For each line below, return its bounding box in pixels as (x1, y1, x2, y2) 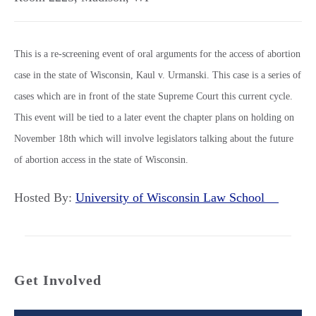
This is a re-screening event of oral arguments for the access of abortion (14, 49, 300, 59)
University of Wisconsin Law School (75, 190, 279, 205)
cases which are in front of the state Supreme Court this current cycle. (14, 91, 293, 102)
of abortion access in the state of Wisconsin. (14, 154, 188, 165)
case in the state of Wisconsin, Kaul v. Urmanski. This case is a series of (14, 70, 301, 80)
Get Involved (14, 272, 102, 288)
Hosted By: (14, 190, 75, 205)
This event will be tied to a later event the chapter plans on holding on (14, 112, 294, 123)
